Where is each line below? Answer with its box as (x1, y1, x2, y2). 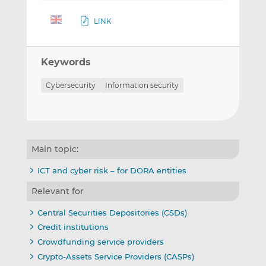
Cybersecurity (45, 80, 96, 90)
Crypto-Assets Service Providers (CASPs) (37, 251, 194, 261)
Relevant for (31, 186, 84, 197)
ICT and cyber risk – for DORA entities (37, 165, 186, 175)
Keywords (40, 56, 91, 68)
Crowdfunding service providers (37, 237, 164, 247)
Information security (104, 80, 179, 90)
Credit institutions (37, 222, 109, 232)
